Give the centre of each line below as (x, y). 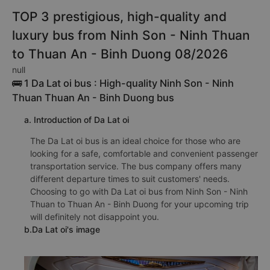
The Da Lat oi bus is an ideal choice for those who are (135, 141)
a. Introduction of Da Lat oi (77, 120)
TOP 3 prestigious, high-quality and (119, 17)
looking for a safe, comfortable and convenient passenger (144, 153)
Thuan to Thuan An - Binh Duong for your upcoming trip (140, 204)
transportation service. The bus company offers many (136, 166)
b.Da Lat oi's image (62, 229)
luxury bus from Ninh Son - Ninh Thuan (131, 35)
